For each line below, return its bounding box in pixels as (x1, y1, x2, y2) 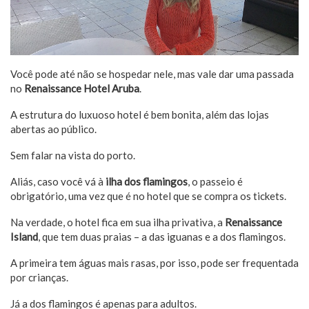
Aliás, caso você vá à (10, 175, 103, 188)
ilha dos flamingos (103, 175, 188, 188)
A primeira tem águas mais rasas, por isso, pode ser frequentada (10, 256, 299, 269)
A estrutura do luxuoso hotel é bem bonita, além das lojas (10, 108, 269, 121)
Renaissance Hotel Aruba (24, 81, 139, 94)
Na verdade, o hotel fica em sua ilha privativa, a (10, 215, 225, 228)
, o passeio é (188, 175, 243, 188)
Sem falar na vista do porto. (10, 148, 135, 161)
